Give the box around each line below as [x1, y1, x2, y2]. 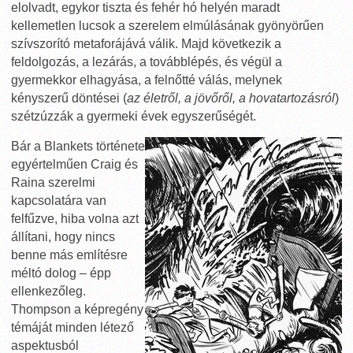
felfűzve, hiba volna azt [11, 212, 139, 225]
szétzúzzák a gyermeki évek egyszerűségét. [11, 110, 256, 123]
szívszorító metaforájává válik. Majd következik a [11, 37, 281, 50]
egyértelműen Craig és [11, 158, 138, 171]
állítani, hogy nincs [11, 230, 115, 243]
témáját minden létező [11, 321, 134, 334]
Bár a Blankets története [11, 139, 145, 153]
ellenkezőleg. [11, 284, 86, 298]
